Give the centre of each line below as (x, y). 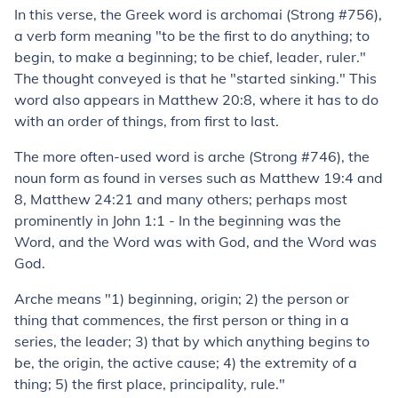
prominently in (63, 220)
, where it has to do (315, 99)
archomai (251, 14)
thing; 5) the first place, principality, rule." (150, 384)
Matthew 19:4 (306, 178)
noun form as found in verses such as (137, 178)
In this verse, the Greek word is (117, 14)
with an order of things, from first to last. (147, 121)
